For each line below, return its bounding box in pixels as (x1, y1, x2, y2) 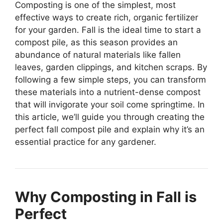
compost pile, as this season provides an (15, 37, 178, 47)
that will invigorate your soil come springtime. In (15, 99, 205, 110)
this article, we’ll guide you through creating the (15, 111, 205, 122)
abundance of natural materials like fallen (15, 49, 181, 60)
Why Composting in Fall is (15, 188, 197, 206)
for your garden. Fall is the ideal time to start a (15, 24, 201, 35)
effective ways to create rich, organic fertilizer (15, 12, 198, 22)
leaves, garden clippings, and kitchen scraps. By (15, 62, 207, 72)
